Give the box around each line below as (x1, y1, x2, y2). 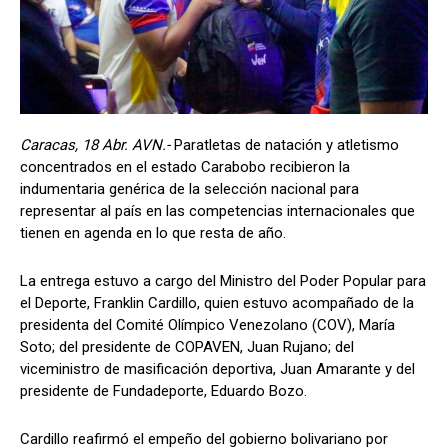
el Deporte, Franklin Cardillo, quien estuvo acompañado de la (20, 293, 414, 312)
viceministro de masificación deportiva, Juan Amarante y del (20, 359, 415, 378)
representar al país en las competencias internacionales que (20, 201, 415, 220)
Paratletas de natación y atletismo (174, 135, 399, 154)
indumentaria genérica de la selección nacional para (20, 179, 359, 198)
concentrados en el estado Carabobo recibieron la (20, 157, 350, 176)
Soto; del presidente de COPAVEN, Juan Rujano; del (20, 337, 354, 356)
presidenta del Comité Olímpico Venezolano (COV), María (20, 315, 395, 334)
